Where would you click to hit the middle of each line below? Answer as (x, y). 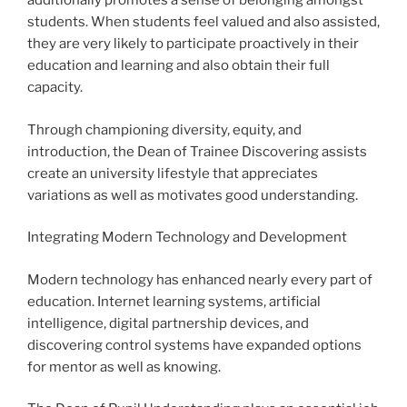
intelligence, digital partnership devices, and (168, 323)
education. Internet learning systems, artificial (174, 301)
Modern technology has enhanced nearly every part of (200, 279)
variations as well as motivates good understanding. (193, 195)
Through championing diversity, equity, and (164, 129)
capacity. (55, 88)
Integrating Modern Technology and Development (187, 238)
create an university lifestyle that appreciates (173, 173)
